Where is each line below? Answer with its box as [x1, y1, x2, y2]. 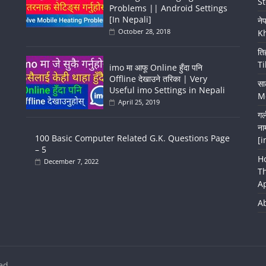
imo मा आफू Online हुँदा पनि [109, 62, 202, 74]
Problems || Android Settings [109, 2, 227, 14]
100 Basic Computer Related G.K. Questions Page [35, 132, 230, 144]
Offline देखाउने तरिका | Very [109, 73, 207, 85]
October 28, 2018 [118, 27, 170, 36]
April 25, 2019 [118, 97, 160, 107]
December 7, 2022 [44, 157, 99, 166]
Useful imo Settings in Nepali [109, 84, 225, 96]
